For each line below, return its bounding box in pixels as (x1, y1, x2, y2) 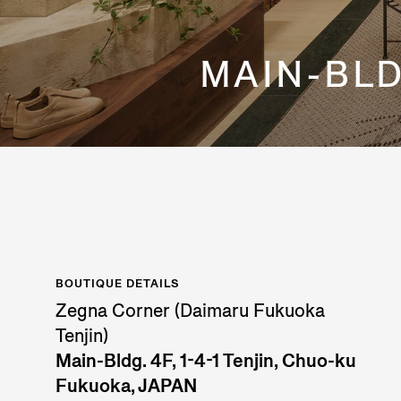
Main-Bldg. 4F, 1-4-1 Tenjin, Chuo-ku (55, 349, 356, 373)
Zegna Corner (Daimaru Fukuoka (55, 299, 325, 323)
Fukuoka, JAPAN (55, 374, 197, 398)
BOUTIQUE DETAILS (55, 276, 179, 291)
